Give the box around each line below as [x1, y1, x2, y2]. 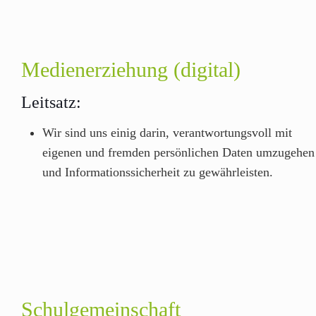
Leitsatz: [21, 93, 81, 111]
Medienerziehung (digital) [21, 58, 241, 81]
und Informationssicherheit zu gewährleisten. [42, 165, 273, 179]
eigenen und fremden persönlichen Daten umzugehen [42, 145, 315, 159]
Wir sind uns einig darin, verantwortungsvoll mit [42, 126, 292, 140]
